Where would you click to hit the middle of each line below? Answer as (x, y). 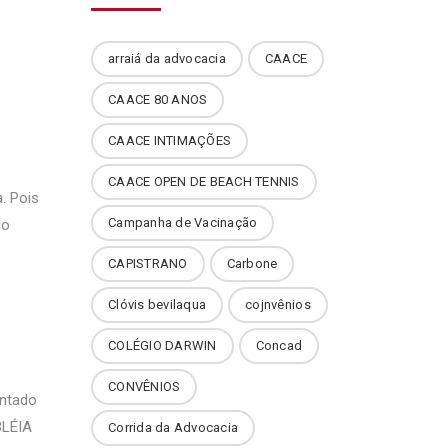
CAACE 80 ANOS (158, 99)
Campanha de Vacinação (183, 222)
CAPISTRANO (148, 263)
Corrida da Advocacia (173, 427)
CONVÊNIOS (144, 386)
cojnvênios (278, 304)
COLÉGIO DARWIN (162, 345)
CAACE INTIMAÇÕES (170, 140)
